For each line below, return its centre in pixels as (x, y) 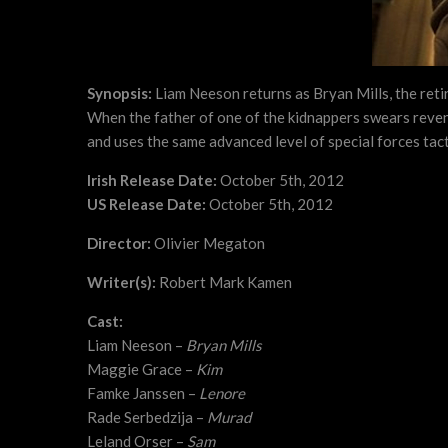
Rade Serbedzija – (147, 417)
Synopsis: (121, 93)
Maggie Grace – (141, 369)
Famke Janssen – (143, 393)
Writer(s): (121, 282)
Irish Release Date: (152, 180)
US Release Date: (146, 204)
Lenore (222, 393)
